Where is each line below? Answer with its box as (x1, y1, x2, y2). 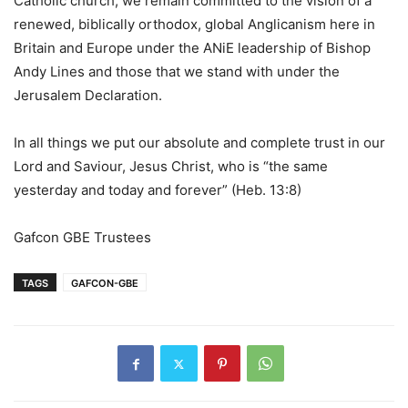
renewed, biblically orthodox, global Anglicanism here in (14, 15, 375, 34)
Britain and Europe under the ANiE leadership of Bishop (14, 39, 371, 57)
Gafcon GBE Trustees (14, 229, 151, 247)
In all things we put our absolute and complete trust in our (14, 134, 385, 152)
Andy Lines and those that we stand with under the (14, 63, 340, 81)
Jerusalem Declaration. (14, 87, 162, 105)
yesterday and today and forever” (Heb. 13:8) (14, 181, 301, 199)
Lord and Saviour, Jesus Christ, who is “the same (14, 158, 328, 176)
